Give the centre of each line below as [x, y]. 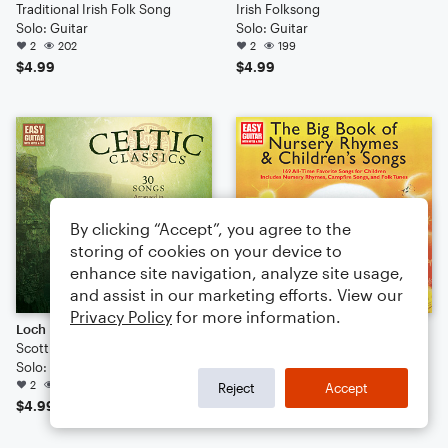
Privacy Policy [121, 316]
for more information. [256, 316]
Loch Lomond [58, 329]
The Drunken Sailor [295, 329]
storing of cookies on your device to [206, 250]
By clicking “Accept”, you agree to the [210, 228]
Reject [236, 387]
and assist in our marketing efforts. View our [236, 294]
